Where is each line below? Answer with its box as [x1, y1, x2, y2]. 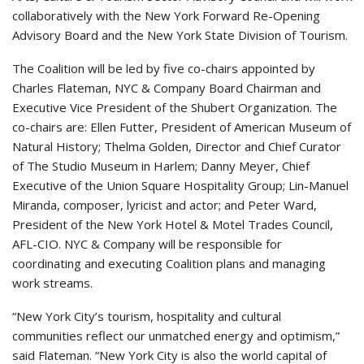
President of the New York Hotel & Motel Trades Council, [12, 215, 333, 232]
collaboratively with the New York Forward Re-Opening [12, 6, 320, 24]
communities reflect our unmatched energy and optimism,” [12, 327, 340, 344]
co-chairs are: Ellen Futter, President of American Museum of [12, 118, 351, 135]
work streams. [12, 274, 93, 291]
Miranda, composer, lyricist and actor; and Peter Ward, [12, 196, 317, 213]
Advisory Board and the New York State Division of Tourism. [12, 26, 348, 43]
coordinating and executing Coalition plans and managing [12, 254, 326, 271]
